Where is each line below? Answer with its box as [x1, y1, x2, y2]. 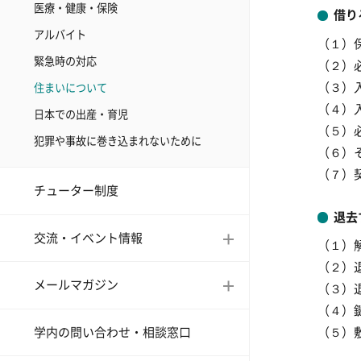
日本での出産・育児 [34, 107, 128, 122]
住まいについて [34, 81, 107, 95]
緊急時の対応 [34, 54, 97, 68]
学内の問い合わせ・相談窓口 [34, 324, 191, 340]
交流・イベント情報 [34, 230, 143, 246]
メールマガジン [34, 277, 118, 293]
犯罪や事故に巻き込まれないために [34, 134, 201, 148]
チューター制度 [34, 183, 118, 199]
